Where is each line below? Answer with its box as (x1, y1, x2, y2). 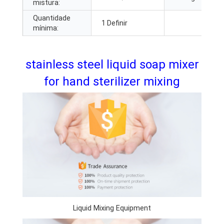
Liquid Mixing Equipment (73, 203, 151, 212)
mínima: (33, 23, 58, 32)
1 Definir (101, 18, 127, 27)
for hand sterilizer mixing (44, 74, 180, 88)
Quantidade (33, 13, 70, 22)
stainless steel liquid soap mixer (25, 57, 199, 71)
